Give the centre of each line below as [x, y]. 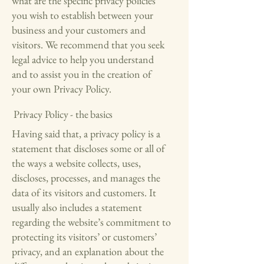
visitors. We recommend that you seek [88, 44]
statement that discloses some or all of [88, 148]
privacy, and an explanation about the [88, 251]
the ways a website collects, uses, [76, 163]
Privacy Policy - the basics [63, 114]
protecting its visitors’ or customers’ [84, 237]
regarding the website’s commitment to [91, 222]
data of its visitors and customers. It [84, 192]
